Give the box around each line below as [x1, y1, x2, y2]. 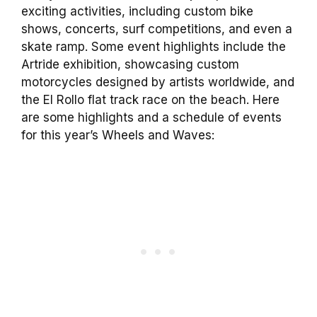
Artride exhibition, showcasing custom [21, 57, 239, 71]
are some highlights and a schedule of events [21, 110, 282, 125]
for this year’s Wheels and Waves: [21, 127, 214, 142]
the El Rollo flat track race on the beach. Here [21, 92, 279, 107]
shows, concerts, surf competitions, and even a [21, 21, 292, 36]
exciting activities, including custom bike [21, 4, 253, 18]
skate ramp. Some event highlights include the [21, 39, 286, 54]
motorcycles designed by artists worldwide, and [21, 74, 294, 89]
